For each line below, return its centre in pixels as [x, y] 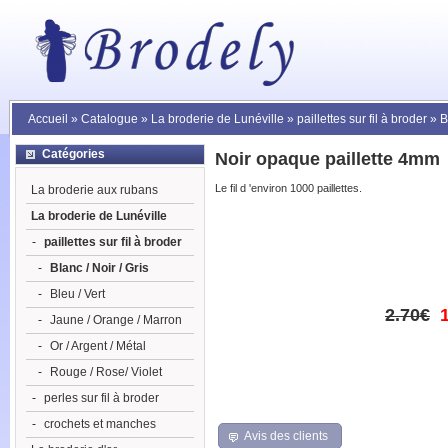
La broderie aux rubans [94, 190]
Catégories [73, 154]
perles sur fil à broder [101, 398]
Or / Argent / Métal [98, 346]
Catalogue [109, 119]
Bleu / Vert [77, 294]
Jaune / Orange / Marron [116, 320]
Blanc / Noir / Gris [99, 268]
